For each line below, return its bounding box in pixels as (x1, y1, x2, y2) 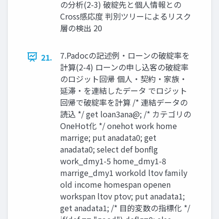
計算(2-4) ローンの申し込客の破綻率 (60, 61, 189, 73)
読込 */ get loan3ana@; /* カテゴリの (60, 108, 191, 120)
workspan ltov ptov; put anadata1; (60, 190, 185, 202)
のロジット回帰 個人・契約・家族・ (60, 72, 187, 85)
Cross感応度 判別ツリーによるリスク (60, 10, 191, 22)
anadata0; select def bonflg (60, 143, 158, 155)
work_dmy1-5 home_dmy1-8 (60, 154, 166, 167)
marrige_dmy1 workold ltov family (60, 166, 187, 178)
